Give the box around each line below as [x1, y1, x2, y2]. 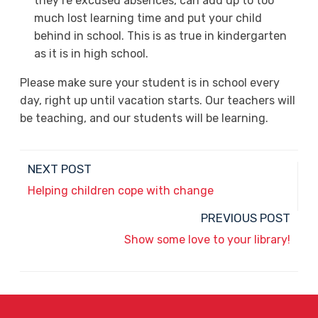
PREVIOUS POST [200, 211, 290, 226]
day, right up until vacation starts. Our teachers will [19, 94, 295, 108]
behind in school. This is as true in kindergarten [33, 29, 287, 43]
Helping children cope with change [28, 184, 214, 198]
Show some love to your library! [124, 233, 290, 247]
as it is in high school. [33, 47, 148, 61]
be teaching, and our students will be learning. [19, 111, 268, 126]
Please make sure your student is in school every [19, 76, 280, 90]
